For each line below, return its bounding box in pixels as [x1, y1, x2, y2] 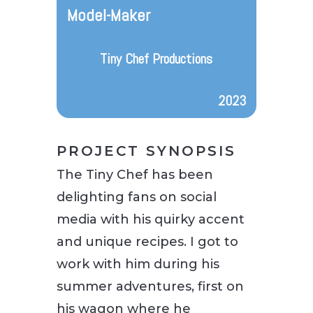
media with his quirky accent [56, 211, 245, 227]
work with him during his [56, 256, 219, 272]
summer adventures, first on [56, 278, 244, 294]
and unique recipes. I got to [56, 233, 238, 249]
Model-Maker [66, 3, 150, 26]
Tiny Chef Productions [100, 49, 213, 68]
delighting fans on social [56, 189, 217, 205]
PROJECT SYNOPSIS [56, 142, 236, 159]
